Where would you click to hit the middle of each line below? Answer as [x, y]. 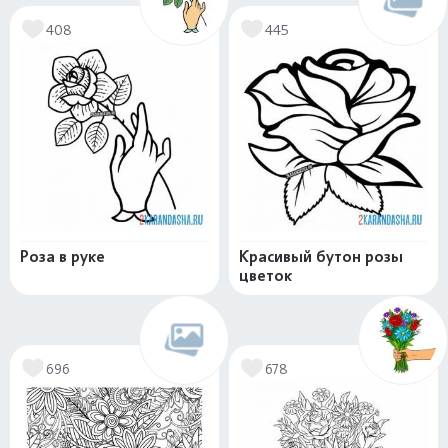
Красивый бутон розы [321, 257]
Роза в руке [62, 257]
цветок [265, 276]
